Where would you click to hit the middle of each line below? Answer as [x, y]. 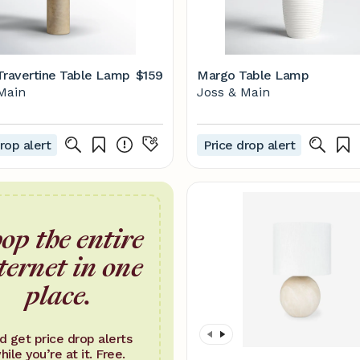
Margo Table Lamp [253, 75]
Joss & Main [233, 92]
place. [58, 295]
